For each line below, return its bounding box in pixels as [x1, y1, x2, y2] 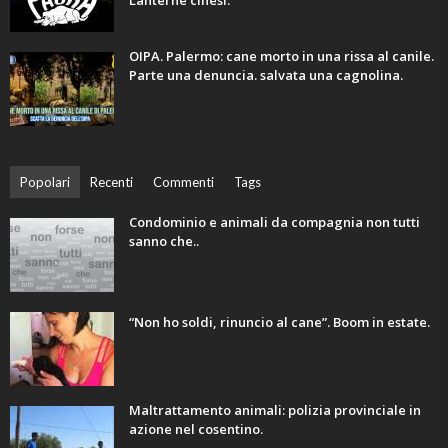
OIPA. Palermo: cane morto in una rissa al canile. [129, 47, 434, 66]
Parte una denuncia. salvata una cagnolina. [129, 66, 403, 85]
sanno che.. [129, 232, 199, 251]
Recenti [90, 174, 133, 191]
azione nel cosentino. [129, 420, 263, 439]
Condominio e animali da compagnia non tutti [129, 213, 420, 232]
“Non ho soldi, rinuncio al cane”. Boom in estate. [129, 313, 430, 332]
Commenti [153, 174, 214, 191]
